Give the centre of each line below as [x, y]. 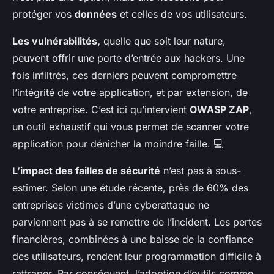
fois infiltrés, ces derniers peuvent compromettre [124, 76]
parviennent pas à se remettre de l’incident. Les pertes [137, 222]
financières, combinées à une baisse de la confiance [133, 239]
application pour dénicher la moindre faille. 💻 [118, 144]
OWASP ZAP [219, 110]
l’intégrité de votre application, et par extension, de [130, 93]
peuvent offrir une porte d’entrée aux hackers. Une [128, 58]
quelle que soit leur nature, [163, 41]
